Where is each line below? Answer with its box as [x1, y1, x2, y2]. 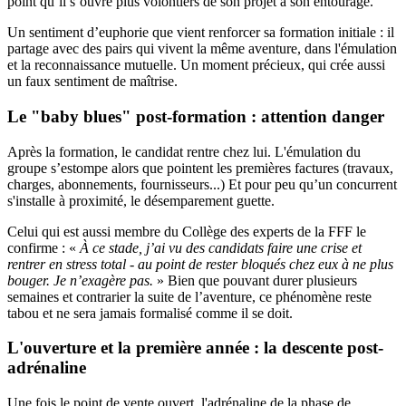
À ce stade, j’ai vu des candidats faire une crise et [76, 239, 362, 256]
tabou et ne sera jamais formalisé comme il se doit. [7, 304, 293, 321]
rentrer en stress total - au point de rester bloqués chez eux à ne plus [7, 256, 393, 272]
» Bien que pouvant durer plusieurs [153, 272, 357, 288]
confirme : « [7, 239, 76, 256]
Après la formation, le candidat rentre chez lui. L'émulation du [7, 143, 361, 159]
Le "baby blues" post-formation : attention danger [7, 106, 384, 126]
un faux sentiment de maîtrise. [7, 73, 178, 90]
